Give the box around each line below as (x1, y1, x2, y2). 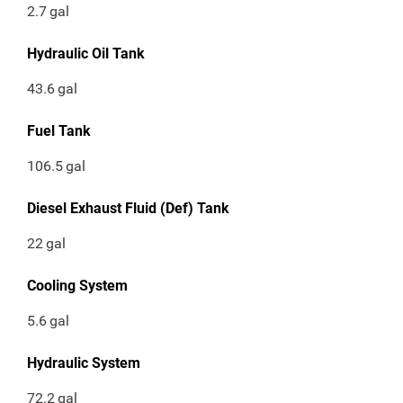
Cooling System (27, 277, 128, 295)
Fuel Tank (27, 122, 91, 140)
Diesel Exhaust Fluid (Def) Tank (27, 200, 229, 218)
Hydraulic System (27, 354, 140, 372)
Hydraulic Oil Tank (27, 45, 145, 63)
